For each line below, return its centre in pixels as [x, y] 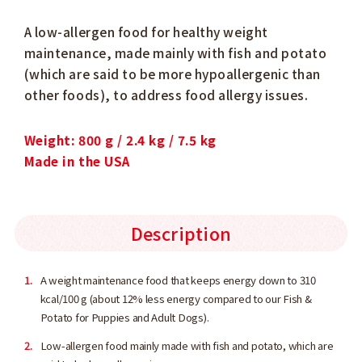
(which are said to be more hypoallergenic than [172, 74]
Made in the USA [77, 160]
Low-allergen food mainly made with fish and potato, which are [187, 346]
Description [181, 234]
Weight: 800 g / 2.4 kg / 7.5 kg [120, 139]
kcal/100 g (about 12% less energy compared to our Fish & [176, 299]
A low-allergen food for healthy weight [146, 32]
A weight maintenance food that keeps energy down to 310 [178, 280]
